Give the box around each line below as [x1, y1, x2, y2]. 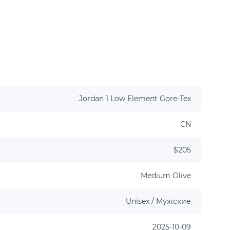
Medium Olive [141, 170, 191, 180]
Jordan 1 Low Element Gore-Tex [79, 93, 191, 103]
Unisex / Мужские [126, 196, 191, 206]
